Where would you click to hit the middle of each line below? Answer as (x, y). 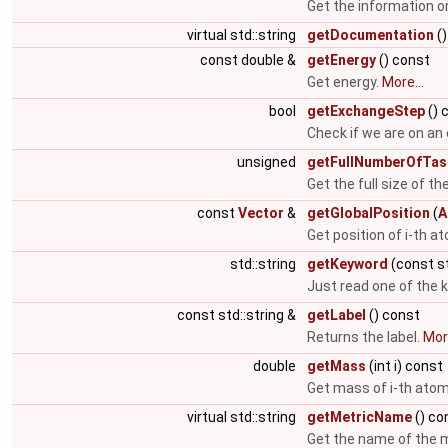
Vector (261, 213)
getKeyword (347, 264)
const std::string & (238, 315)
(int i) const (404, 366)
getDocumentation (370, 35)
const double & (249, 60)
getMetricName (359, 417)
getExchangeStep (366, 111)
